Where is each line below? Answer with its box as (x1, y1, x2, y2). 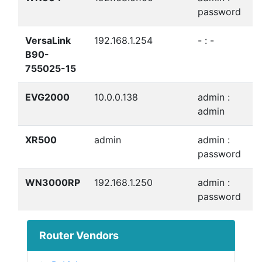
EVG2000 (25, 91, 70, 103)
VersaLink (25, 34, 71, 46)
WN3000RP (25, 176, 80, 188)
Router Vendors (39, 229, 119, 242)
